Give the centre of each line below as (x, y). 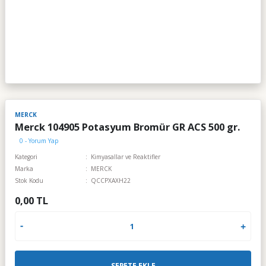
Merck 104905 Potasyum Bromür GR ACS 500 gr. (127, 127)
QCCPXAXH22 (111, 180)
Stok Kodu (29, 180)
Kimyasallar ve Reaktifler (126, 157)
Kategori (26, 157)
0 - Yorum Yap (39, 141)
